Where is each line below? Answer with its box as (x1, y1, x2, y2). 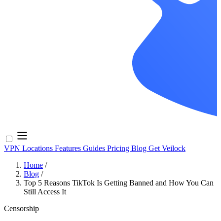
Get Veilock (148, 144, 185, 152)
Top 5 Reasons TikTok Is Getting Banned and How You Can (24, 179, 214, 187)
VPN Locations (4, 144, 55, 152)
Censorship (4, 204, 39, 213)
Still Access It (24, 187, 66, 196)
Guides (83, 144, 107, 152)
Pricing (107, 144, 131, 152)
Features (55, 144, 83, 152)
